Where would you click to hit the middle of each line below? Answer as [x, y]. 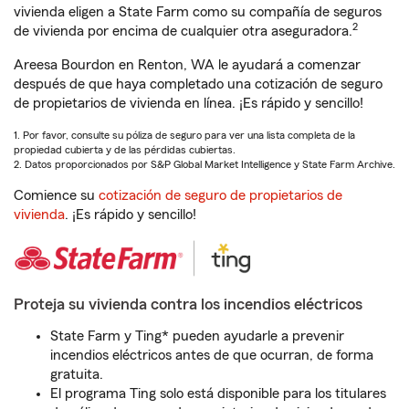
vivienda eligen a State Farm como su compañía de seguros [198, 12]
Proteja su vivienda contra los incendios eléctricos [188, 304]
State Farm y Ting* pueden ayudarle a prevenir [197, 336]
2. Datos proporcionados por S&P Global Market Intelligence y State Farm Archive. [204, 164]
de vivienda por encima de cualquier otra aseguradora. [183, 31]
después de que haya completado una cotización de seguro [198, 84]
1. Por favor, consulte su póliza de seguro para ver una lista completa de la [184, 135]
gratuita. [77, 374]
